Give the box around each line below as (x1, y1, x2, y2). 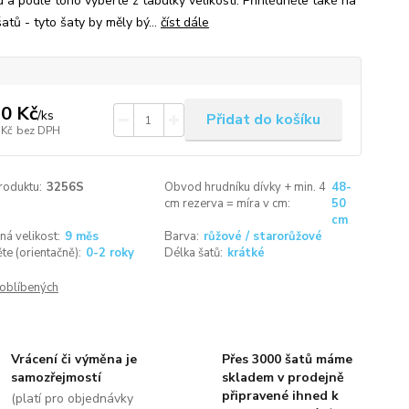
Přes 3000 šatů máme (221, 351, 352, 368)
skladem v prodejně (221, 369, 344, 386)
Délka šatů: (164, 245, 224, 261)
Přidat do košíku (205, 110, 320, 130)
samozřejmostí (11, 369, 102, 386)
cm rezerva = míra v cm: (164, 195, 291, 212)
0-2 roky (85, 245, 134, 261)
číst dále (160, 14, 209, 31)
